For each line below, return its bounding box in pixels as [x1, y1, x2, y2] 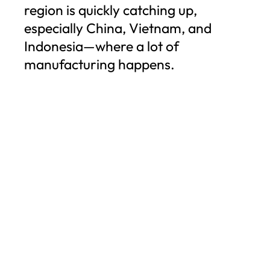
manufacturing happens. [24, 55, 175, 73]
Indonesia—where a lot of [24, 37, 179, 55]
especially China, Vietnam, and [24, 19, 212, 37]
